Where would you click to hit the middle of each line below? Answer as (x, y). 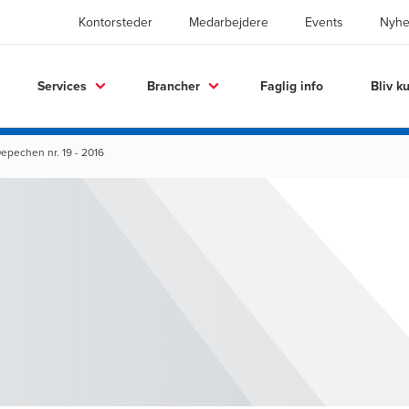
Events (324, 22)
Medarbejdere (229, 22)
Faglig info (292, 85)
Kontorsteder (115, 22)
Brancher (173, 85)
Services (62, 85)
